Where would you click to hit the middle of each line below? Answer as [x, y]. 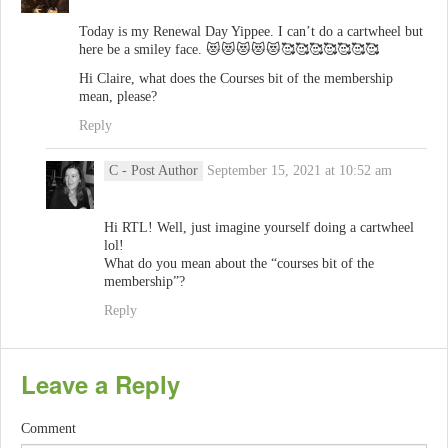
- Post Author [160, 171]
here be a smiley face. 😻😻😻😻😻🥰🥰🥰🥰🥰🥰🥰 [229, 50]
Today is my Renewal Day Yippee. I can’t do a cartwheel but [251, 32]
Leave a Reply [100, 384]
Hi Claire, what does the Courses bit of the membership [236, 79]
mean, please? [118, 97]
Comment [48, 429]
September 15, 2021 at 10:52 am [299, 171]
